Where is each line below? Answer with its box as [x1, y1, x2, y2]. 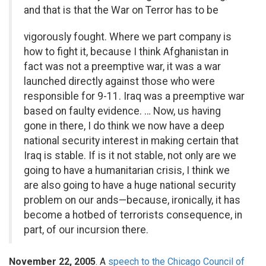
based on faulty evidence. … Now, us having [24, 105, 221, 117]
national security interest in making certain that [24, 135, 239, 147]
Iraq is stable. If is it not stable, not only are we [24, 150, 236, 161]
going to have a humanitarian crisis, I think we [24, 164, 230, 176]
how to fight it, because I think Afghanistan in [24, 46, 229, 58]
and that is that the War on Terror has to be [24, 4, 218, 16]
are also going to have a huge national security [24, 179, 236, 191]
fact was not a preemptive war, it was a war [24, 61, 221, 72]
